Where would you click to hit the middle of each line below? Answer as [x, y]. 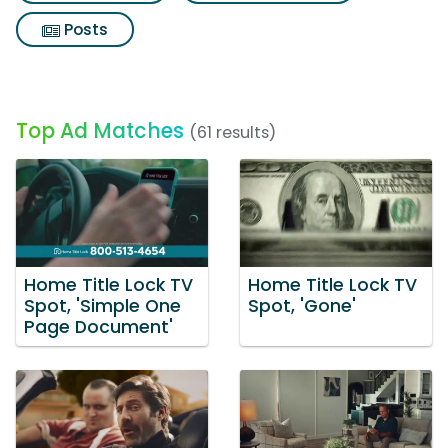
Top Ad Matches [100, 130]
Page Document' [98, 326]
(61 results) [232, 132]
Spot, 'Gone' [302, 305]
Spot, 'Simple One [102, 305]
